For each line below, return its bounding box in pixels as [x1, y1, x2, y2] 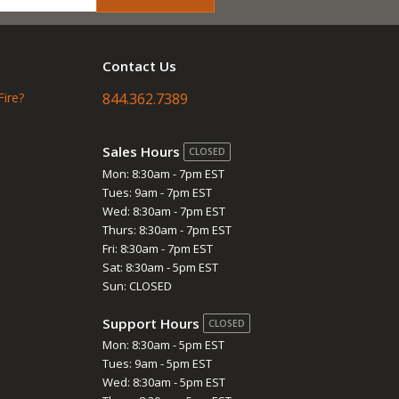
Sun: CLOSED [102, 277, 172, 294]
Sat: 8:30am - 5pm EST [102, 258, 218, 275]
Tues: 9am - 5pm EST [102, 355, 212, 372]
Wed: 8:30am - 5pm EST [102, 374, 225, 391]
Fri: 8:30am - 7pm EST [102, 240, 213, 256]
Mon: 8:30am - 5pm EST [102, 337, 224, 354]
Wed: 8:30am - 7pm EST [102, 202, 225, 219]
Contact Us [102, 57, 176, 76]
